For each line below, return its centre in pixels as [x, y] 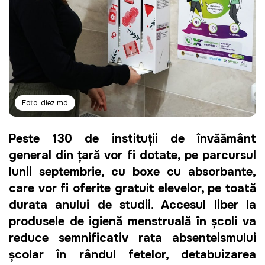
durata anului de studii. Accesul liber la [132, 205]
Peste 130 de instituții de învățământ [132, 139]
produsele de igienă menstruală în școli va [132, 222]
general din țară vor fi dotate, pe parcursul [132, 156]
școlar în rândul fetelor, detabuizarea [132, 255]
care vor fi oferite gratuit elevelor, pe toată [132, 189]
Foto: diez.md [45, 103]
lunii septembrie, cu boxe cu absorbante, [132, 172]
